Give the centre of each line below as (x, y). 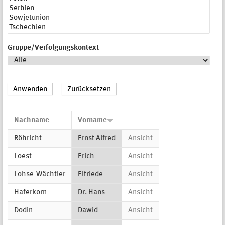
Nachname (31, 120)
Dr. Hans (91, 192)
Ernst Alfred (96, 138)
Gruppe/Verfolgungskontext (53, 48)
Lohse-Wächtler (39, 174)
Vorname (92, 120)
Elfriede (90, 174)
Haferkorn (30, 192)
